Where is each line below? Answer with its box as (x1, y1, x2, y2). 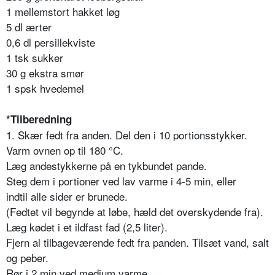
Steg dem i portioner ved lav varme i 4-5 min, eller (6, 173, 236, 189)
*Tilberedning (6, 112, 72, 127)
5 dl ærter (6, 19, 52, 35)
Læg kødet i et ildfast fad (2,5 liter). (6, 219, 168, 235)
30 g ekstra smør (6, 65, 84, 81)
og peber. (6, 250, 48, 266)
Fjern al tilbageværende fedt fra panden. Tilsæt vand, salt (6, 234, 269, 250)
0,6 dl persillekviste (6, 34, 95, 50)
